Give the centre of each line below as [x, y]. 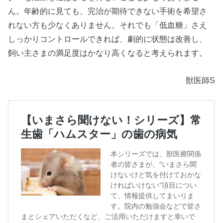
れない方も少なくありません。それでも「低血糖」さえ [108, 25]
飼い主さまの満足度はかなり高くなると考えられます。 [108, 53]
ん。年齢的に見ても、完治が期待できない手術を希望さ [108, 11]
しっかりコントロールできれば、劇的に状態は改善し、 [108, 39]
